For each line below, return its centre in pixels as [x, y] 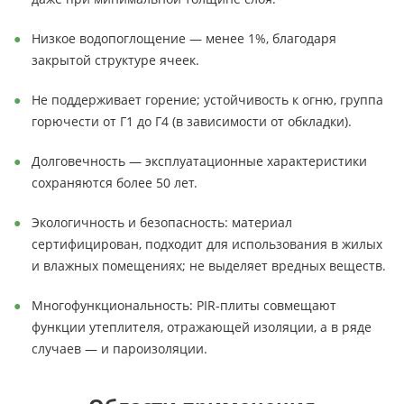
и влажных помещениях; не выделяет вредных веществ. [209, 266]
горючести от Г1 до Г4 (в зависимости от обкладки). [192, 121]
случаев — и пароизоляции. [119, 349]
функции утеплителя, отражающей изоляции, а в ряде [202, 327]
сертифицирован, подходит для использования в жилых [207, 244]
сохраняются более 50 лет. [116, 183]
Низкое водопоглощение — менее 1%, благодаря [184, 38]
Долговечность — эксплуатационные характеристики [199, 161]
